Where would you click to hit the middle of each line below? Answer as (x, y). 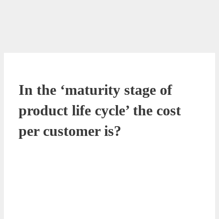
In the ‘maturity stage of (95, 89)
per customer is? (70, 131)
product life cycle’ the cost (100, 110)
